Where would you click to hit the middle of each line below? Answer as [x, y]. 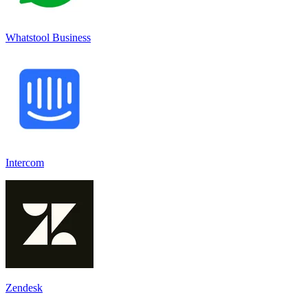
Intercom [25, 162]
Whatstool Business [48, 37]
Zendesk [24, 287]
